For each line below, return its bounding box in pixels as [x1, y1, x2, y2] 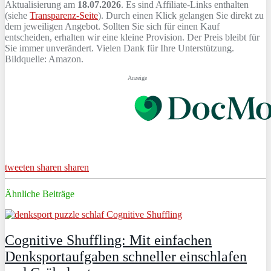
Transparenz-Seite [30, 10, 98, 21]
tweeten [5, 162, 34, 172]
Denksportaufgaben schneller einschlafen [5, 248, 247, 264]
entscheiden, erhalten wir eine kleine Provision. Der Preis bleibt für [5, 31, 260, 42]
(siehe [5, 10, 30, 21]
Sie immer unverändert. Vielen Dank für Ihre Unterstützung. [5, 42, 234, 53]
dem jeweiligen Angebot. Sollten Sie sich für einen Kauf [5, 21, 220, 31]
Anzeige [127, 74, 147, 81]
